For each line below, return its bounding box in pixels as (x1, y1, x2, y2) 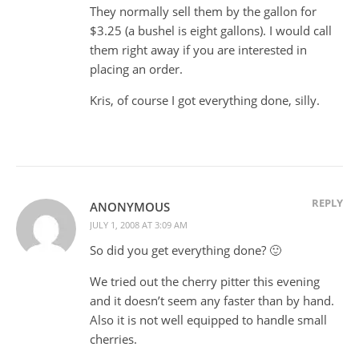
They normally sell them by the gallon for (90, 2, 317, 19)
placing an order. (90, 60, 183, 77)
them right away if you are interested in (90, 41, 307, 58)
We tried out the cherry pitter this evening (90, 272, 320, 289)
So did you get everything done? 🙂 (90, 241, 281, 258)
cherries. (90, 330, 137, 347)
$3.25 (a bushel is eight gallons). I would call (90, 22, 332, 38)
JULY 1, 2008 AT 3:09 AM (90, 218, 188, 231)
